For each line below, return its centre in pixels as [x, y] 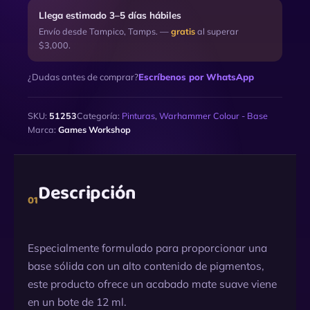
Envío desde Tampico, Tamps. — [105, 31]
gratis [183, 31]
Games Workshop [94, 130]
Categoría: [99, 116]
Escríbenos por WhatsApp [196, 77]
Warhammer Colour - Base [213, 116]
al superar [217, 31]
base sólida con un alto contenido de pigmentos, [146, 266]
